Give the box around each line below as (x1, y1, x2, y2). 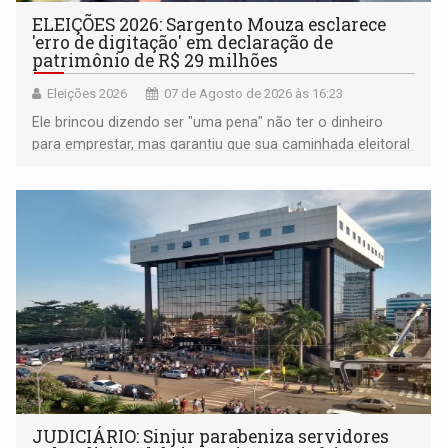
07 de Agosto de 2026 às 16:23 (164, 85, 344, 101)
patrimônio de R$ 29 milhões (32, 48, 279, 72)
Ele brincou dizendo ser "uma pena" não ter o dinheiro (32, 113, 384, 130)
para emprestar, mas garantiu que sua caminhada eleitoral (32, 135, 411, 152)
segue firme (32, 157, 110, 174)
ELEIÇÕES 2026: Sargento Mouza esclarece (32, 12, 387, 36)
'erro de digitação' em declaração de (32, 30, 334, 54)
